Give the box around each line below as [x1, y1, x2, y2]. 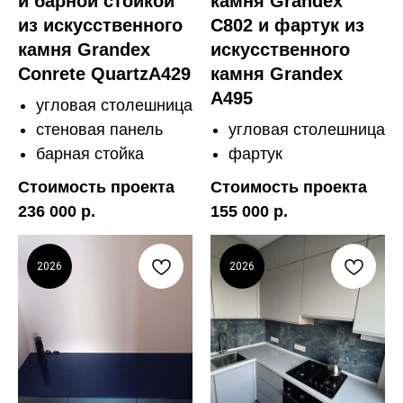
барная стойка [36, 145, 144, 164]
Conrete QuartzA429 [18, 64, 191, 85]
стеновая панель [36, 121, 163, 139]
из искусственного [18, 15, 183, 36]
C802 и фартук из [210, 15, 364, 36]
